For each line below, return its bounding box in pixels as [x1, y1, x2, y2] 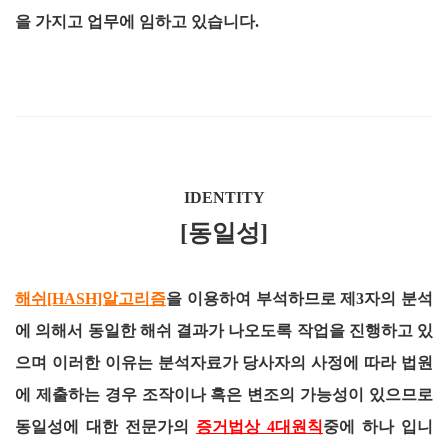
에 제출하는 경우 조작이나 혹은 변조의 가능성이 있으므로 [15, 386, 433, 403]
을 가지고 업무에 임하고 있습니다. [15, 13, 259, 30]
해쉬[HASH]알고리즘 [15, 290, 166, 307]
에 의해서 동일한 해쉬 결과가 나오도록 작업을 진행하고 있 [15, 322, 433, 339]
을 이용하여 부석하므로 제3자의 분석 [166, 290, 433, 307]
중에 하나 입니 [323, 418, 433, 435]
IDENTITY [183, 189, 265, 206]
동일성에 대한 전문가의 [15, 418, 196, 435]
